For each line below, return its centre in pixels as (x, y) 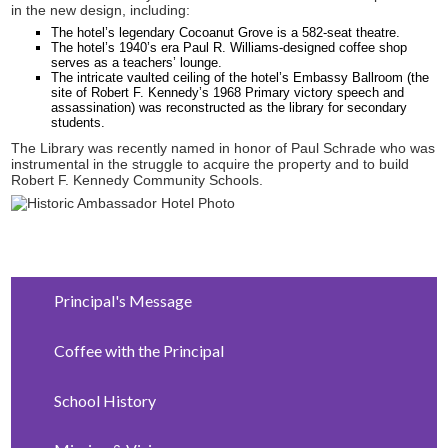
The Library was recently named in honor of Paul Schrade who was (223, 147)
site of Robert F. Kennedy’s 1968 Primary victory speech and (228, 92)
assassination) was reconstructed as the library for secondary (229, 107)
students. (80, 122)
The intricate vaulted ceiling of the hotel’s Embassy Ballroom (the (240, 77)
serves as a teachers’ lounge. (137, 62)
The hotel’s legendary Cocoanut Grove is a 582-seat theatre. (226, 32)
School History (104, 400)
